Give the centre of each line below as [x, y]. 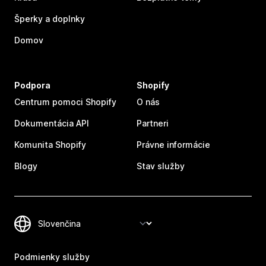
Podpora [32, 85]
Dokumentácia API [52, 123]
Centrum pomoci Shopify [65, 102]
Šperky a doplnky [50, 18]
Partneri [153, 123]
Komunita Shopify [50, 144]
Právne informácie [173, 144]
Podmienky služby [52, 256]
